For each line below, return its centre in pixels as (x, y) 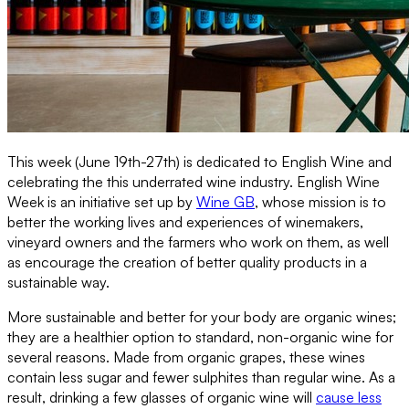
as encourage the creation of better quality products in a (187, 262)
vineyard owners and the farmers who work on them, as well (198, 241)
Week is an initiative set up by (102, 201)
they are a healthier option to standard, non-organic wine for (200, 336)
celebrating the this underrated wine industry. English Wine (194, 181)
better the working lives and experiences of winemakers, (185, 221)
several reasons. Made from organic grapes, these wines (186, 357)
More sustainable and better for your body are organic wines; (202, 316)
